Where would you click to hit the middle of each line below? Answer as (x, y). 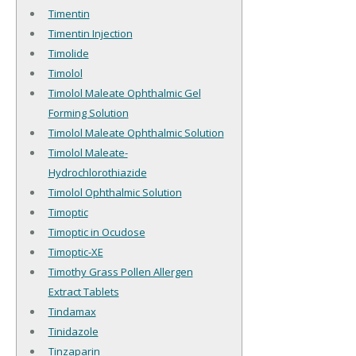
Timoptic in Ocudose (97, 232)
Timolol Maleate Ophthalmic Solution (136, 133)
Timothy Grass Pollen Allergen (120, 272)
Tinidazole (73, 332)
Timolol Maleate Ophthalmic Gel (124, 93)
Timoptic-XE (75, 252)
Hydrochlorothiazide (97, 173)
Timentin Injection (90, 34)
